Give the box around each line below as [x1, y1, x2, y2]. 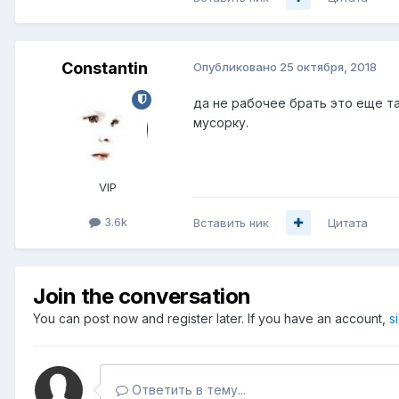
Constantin [61, 58, 148, 77]
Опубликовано [193, 59, 280, 74]
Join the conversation [33, 282, 251, 309]
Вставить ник [193, 215, 269, 230]
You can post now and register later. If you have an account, [33, 310, 389, 326]
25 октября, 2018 [280, 59, 377, 74]
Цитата [328, 215, 368, 230]
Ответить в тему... [128, 381, 246, 397]
